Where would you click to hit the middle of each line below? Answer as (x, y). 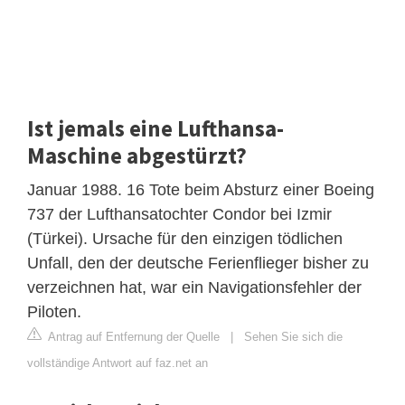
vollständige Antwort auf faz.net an (118, 363)
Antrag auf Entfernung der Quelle (132, 336)
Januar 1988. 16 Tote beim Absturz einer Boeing (201, 189)
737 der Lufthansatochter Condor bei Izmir (179, 214)
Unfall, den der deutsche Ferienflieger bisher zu (198, 263)
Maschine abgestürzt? (137, 155)
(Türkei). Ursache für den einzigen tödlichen (185, 238)
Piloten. (54, 311)
